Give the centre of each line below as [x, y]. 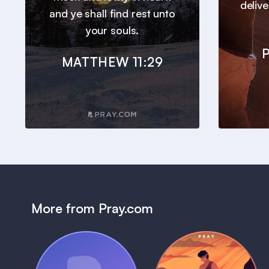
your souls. [112, 30]
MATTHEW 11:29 [112, 62]
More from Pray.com [92, 208]
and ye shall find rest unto [112, 14]
